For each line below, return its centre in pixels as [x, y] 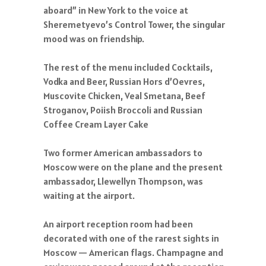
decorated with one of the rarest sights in [131, 238]
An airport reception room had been [118, 224]
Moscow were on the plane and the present [133, 167]
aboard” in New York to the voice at [116, 10]
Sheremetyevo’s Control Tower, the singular [134, 24]
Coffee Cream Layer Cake [96, 124]
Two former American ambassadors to [123, 153]
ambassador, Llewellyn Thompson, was [123, 181]
